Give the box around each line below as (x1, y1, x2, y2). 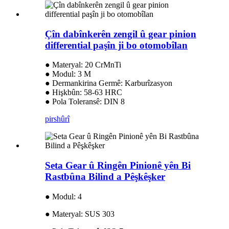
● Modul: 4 (45, 192, 82, 201)
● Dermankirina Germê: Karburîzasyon (45, 79, 172, 88)
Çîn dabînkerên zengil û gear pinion (45, 28, 196, 39)
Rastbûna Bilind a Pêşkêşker (45, 171, 165, 182)
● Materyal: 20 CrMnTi (45, 60, 121, 70)
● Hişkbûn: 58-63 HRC (45, 88, 122, 97)
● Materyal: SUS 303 (45, 209, 114, 218)
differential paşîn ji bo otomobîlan (45, 39, 188, 51)
